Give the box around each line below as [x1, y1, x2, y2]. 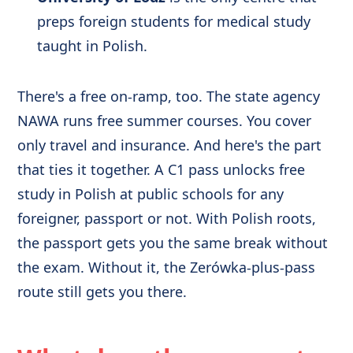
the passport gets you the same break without [17, 232, 329, 252]
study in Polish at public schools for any [17, 184, 284, 203]
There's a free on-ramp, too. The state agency [17, 86, 321, 106]
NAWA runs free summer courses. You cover [17, 110, 312, 130]
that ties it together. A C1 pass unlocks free [17, 159, 306, 179]
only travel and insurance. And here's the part [17, 135, 322, 154]
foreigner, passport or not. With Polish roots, [17, 208, 317, 228]
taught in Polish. [36, 36, 147, 56]
